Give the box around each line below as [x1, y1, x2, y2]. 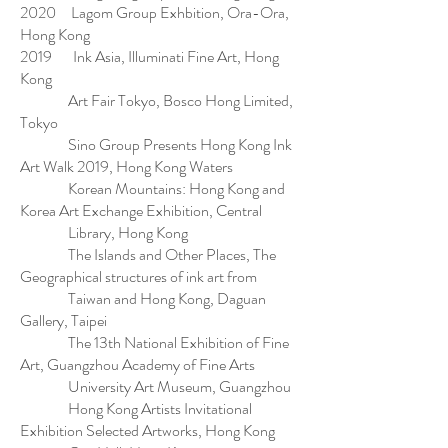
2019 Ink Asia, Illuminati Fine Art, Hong [20, 45, 279, 68]
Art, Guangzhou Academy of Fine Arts [20, 353, 258, 376]
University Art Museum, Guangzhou [20, 375, 291, 398]
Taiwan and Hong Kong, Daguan [20, 287, 266, 310]
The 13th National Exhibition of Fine [20, 331, 289, 354]
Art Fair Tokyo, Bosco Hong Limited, [20, 89, 293, 112]
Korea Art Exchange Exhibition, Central [20, 199, 262, 222]
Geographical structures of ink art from [20, 265, 266, 288]
